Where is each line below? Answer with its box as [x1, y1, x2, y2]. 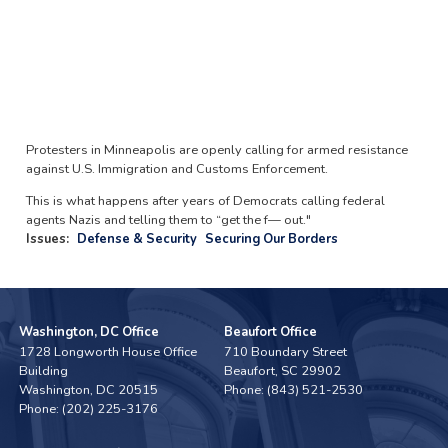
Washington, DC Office [19, 322, 160, 341]
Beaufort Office [224, 322, 317, 341]
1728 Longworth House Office [19, 342, 198, 361]
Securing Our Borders [204, 229, 338, 248]
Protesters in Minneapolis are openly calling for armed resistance [25, 141, 408, 159]
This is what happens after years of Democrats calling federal [25, 191, 385, 210]
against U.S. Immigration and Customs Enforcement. [25, 160, 328, 178]
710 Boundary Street [224, 342, 347, 361]
